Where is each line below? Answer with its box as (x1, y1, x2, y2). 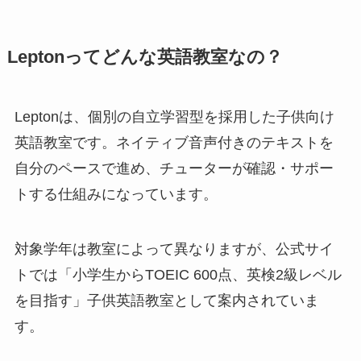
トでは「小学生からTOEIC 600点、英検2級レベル (14, 267, 342, 284)
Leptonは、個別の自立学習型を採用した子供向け (14, 109, 334, 126)
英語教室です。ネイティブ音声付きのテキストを (14, 135, 334, 151)
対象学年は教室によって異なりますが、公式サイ (14, 241, 334, 258)
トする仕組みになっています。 (14, 186, 218, 203)
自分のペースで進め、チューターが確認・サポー (14, 160, 334, 177)
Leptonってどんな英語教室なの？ (6, 48, 283, 68)
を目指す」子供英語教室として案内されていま (14, 293, 319, 309)
